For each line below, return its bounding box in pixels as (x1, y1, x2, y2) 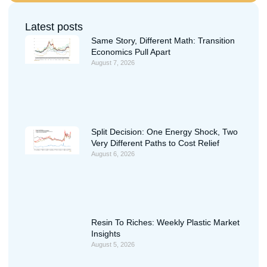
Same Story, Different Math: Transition (91, 36, 235, 46)
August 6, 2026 (91, 150, 135, 157)
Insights (91, 229, 120, 239)
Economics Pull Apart (91, 47, 170, 57)
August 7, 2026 (91, 59, 135, 67)
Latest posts (25, 21, 83, 33)
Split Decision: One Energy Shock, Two (91, 126, 238, 136)
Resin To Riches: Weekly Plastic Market (91, 218, 240, 228)
